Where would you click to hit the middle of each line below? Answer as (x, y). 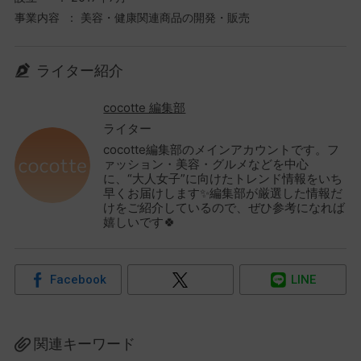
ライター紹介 (79, 70)
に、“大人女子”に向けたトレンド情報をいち (223, 178)
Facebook (78, 279)
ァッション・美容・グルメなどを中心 (206, 164)
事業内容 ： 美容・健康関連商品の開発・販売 (132, 17)
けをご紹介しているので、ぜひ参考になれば (224, 207)
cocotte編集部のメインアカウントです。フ (222, 149)
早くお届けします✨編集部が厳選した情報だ (223, 193)
